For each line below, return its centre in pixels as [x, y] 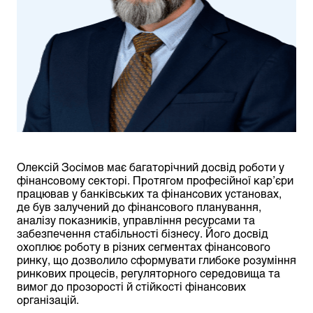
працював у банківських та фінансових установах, [149, 194]
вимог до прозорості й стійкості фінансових [131, 286]
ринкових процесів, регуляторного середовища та [148, 273]
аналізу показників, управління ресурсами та [136, 220]
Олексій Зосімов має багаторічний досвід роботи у [151, 167]
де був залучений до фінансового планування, [139, 207]
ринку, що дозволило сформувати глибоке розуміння [156, 260]
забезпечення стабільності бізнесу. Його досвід [143, 233]
